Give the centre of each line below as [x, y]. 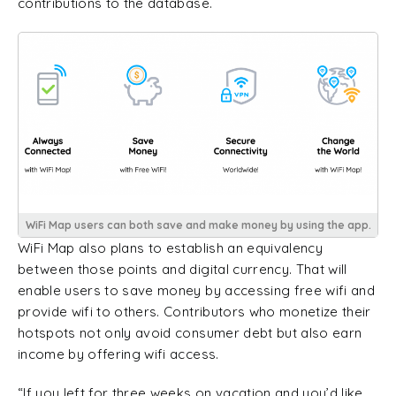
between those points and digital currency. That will [183, 269]
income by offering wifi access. [118, 354]
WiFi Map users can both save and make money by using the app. [198, 225]
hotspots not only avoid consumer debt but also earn [190, 332]
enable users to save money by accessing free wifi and [197, 290]
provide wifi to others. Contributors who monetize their [194, 311]
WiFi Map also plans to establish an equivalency [170, 247]
